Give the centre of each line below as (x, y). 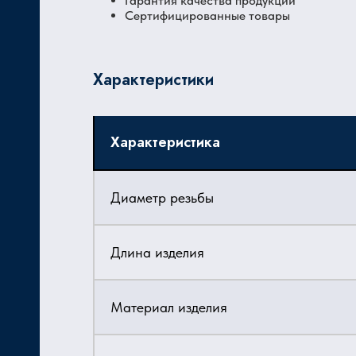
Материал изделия (169, 307)
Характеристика (165, 142)
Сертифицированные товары (207, 15)
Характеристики (153, 80)
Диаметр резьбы (162, 197)
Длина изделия (157, 252)
